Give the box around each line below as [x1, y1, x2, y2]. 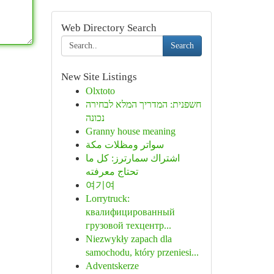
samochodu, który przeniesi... [85, 247, 199, 257]
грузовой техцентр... [85, 220, 171, 231]
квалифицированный [85, 207, 175, 217]
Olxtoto [85, 86, 115, 96]
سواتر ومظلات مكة [85, 139, 164, 150]
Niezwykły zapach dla [85, 234, 172, 244]
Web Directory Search [61, 22, 157, 34]
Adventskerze [85, 261, 139, 271]
